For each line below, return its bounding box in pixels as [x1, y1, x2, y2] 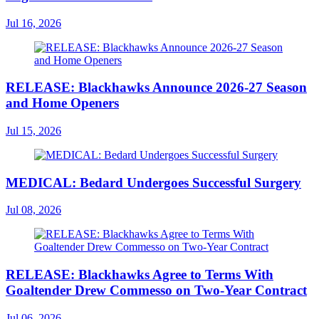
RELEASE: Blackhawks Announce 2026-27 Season [6, 80, 307, 95]
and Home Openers [6, 95, 119, 111]
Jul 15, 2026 [6, 124, 61, 137]
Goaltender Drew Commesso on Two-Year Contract [6, 283, 307, 298]
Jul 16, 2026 [6, 16, 61, 29]
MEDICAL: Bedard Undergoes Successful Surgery [6, 174, 301, 190]
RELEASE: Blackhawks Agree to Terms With [6, 267, 273, 283]
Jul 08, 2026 [6, 204, 61, 216]
